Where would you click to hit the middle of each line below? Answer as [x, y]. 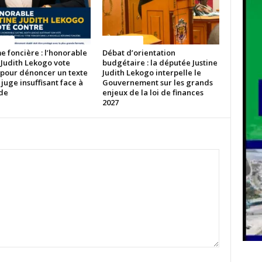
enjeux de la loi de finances [153, 92]
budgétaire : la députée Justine [160, 63]
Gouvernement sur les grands [157, 82]
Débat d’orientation [139, 53]
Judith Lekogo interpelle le [151, 73]
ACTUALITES [123, 40]
